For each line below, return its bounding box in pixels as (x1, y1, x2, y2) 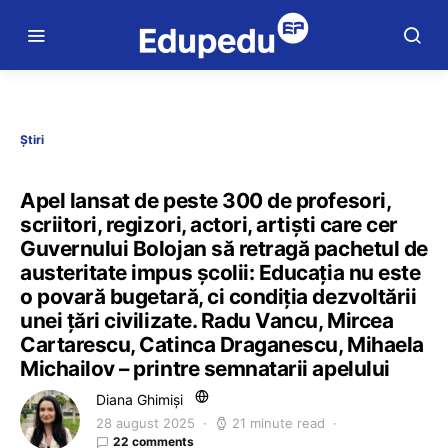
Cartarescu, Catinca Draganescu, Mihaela (20, 332, 424, 357)
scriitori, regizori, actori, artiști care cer (20, 212, 398, 237)
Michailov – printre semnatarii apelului (20, 356, 390, 381)
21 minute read (232, 415, 325, 431)
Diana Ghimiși (96, 391, 183, 408)
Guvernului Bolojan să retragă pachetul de (20, 236, 428, 261)
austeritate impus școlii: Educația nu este (20, 260, 421, 285)
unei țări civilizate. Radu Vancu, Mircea (20, 308, 394, 333)
